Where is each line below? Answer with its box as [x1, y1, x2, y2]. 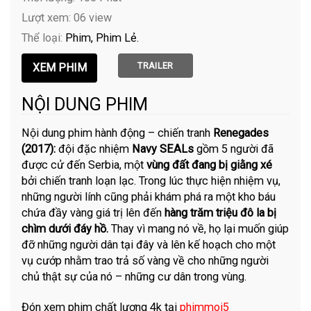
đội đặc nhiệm [58, 142, 133, 155]
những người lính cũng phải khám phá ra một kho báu [22, 190, 276, 203]
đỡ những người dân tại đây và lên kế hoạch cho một [22, 237, 276, 251]
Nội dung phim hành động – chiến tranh [22, 126, 214, 140]
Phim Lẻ [96, 31, 137, 44]
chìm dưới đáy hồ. [22, 221, 112, 235]
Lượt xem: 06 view [22, 10, 112, 24]
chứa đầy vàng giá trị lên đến [22, 205, 165, 219]
